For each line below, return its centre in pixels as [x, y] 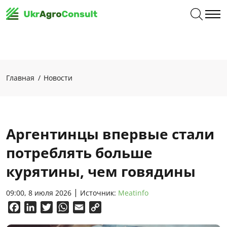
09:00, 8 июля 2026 [39, 193]
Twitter [66, 207]
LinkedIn [52, 207]
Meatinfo [133, 193]
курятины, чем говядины [101, 171]
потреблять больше [79, 153]
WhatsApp [89, 207]
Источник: [99, 193]
